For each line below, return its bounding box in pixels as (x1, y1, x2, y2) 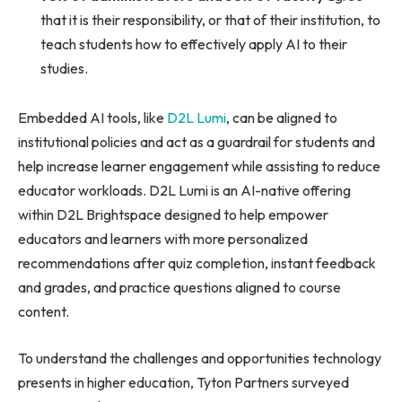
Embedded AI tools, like (18, 109, 167, 127)
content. (18, 302, 69, 321)
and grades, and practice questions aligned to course (18, 278, 341, 297)
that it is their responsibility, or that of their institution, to (40, 10, 380, 29)
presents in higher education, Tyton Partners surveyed (18, 372, 349, 391)
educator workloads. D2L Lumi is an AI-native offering (18, 181, 351, 200)
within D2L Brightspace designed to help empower (18, 205, 328, 224)
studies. (40, 58, 88, 77)
